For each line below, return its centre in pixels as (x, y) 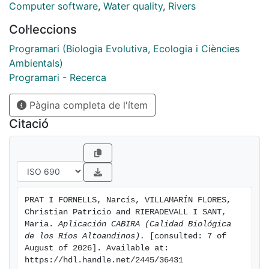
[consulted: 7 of (186, 237)
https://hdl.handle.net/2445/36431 (104, 261)
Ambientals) (36, 63)
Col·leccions (43, 30)
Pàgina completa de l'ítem (87, 105)
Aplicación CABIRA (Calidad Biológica (145, 225)
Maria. (41, 225)
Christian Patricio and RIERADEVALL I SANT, (125, 213)
